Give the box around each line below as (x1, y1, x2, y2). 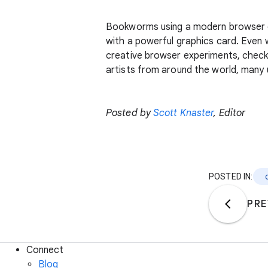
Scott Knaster (153, 107, 214, 119)
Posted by (106, 107, 153, 119)
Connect (26, 244, 63, 256)
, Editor (214, 107, 246, 119)
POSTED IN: (209, 172, 253, 181)
